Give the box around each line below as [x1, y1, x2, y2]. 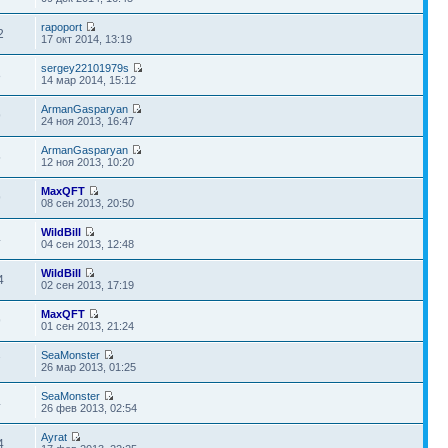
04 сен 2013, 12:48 [41, 237, 135, 250]
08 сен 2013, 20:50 [41, 196, 135, 209]
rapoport [41, 20, 83, 33]
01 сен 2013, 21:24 [41, 319, 135, 332]
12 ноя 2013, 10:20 [41, 155, 135, 168]
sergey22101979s [41, 61, 130, 74]
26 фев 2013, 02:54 [41, 401, 138, 414]
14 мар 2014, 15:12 [41, 73, 137, 86]
